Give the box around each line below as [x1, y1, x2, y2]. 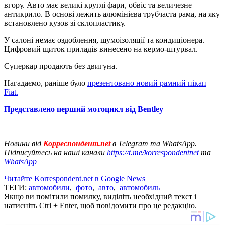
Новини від [4, 139, 41, 148]
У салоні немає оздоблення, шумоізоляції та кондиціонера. [4, 35, 204, 44]
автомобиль [120, 183, 160, 192]
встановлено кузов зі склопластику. [4, 18, 126, 27]
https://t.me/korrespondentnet [107, 148, 199, 157]
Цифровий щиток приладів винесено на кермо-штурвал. [4, 44, 198, 53]
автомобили [29, 183, 70, 192]
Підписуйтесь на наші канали [4, 148, 107, 157]
